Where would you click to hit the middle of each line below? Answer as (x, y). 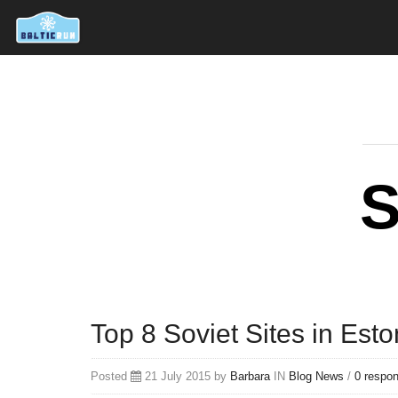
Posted (111, 377)
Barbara (250, 377)
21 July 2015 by (186, 377)
